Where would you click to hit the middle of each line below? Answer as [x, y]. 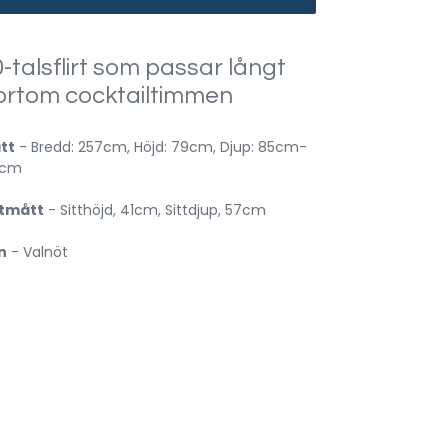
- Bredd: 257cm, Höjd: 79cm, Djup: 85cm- [160, 147]
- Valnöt [37, 252]
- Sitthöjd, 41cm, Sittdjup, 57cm [154, 210]
